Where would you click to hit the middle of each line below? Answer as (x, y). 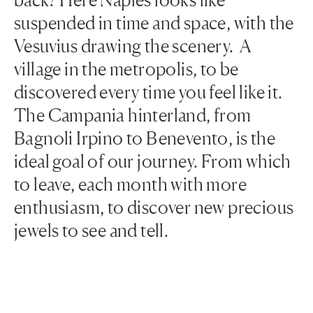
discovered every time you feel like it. (148, 92)
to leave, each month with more (130, 184)
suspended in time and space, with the (154, 23)
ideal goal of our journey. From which (153, 161)
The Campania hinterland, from (133, 115)
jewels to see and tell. (92, 230)
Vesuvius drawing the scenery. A (133, 46)
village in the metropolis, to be (126, 69)
